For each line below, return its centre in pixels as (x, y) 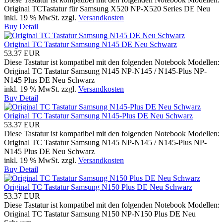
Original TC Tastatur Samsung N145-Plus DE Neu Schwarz (98, 115)
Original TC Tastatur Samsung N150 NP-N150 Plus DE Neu (100, 214)
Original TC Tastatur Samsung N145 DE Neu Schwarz (90, 44)
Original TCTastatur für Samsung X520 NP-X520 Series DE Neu (107, 8)
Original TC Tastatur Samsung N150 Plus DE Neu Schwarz (98, 187)
